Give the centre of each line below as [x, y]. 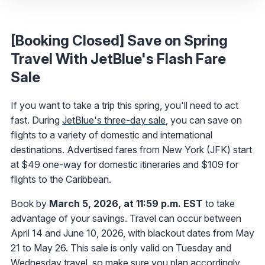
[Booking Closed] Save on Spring [119, 40]
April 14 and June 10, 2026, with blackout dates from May [132, 233]
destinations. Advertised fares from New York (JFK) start [131, 149]
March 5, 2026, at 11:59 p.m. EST [126, 203]
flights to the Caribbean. [61, 179]
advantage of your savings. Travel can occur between [126, 218]
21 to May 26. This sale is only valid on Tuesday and [121, 248]
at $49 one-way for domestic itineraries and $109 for [125, 164]
